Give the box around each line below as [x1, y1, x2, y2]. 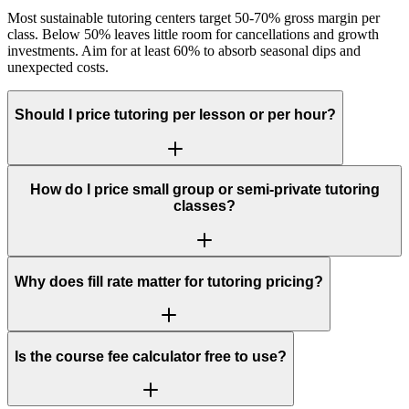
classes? [173, 198, 236, 215]
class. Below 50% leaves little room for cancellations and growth [7, 26, 379, 42]
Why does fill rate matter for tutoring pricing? [15, 273, 323, 289]
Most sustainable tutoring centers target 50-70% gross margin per [7, 9, 380, 26]
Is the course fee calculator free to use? [15, 348, 287, 364]
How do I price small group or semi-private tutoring [29, 182, 380, 198]
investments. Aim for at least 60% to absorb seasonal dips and [7, 42, 361, 58]
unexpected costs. [7, 58, 109, 75]
